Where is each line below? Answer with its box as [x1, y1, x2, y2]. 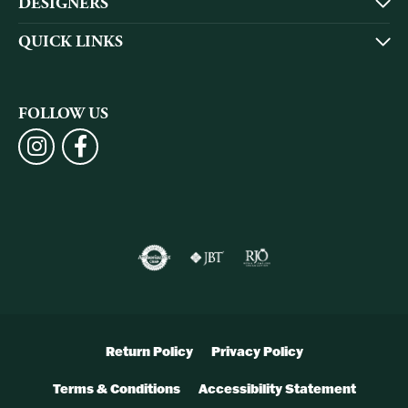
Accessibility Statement [198, 380, 356, 398]
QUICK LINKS [18, 32, 123, 53]
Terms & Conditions [52, 380, 180, 398]
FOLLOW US [18, 104, 108, 125]
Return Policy [105, 342, 193, 361]
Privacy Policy [210, 342, 303, 361]
